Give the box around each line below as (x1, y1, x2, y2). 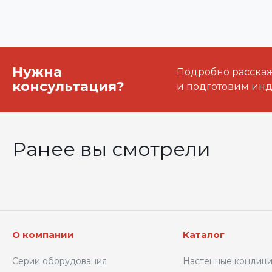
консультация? (12, 78, 124, 95)
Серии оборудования (12, 256, 107, 267)
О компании (12, 229, 74, 240)
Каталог (183, 229, 225, 240)
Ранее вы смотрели (12, 137, 211, 161)
